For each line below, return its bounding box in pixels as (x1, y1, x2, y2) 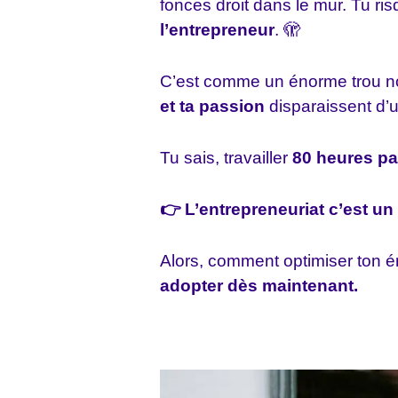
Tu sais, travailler (160, 148, 292, 167)
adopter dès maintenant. (160, 276, 358, 295)
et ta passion (160, 97, 269, 115)
